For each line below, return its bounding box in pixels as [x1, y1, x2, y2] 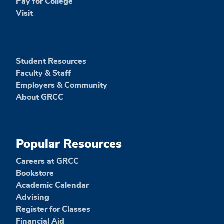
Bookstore [16, 169, 54, 177]
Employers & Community [16, 81, 107, 89]
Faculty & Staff [16, 69, 71, 77]
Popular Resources [16, 138, 122, 150]
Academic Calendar [16, 181, 89, 189]
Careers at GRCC [16, 157, 79, 165]
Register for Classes [16, 205, 90, 213]
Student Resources [16, 57, 86, 65]
